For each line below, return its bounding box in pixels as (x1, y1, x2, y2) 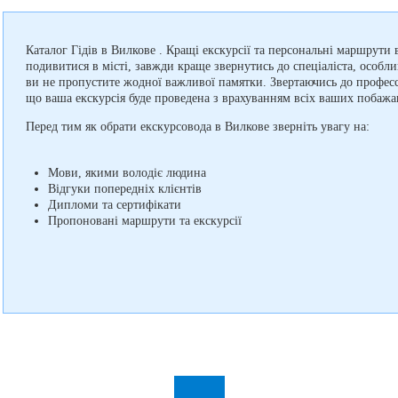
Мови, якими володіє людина (48, 166, 206, 179)
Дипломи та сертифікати (48, 198, 181, 211)
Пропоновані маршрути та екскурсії (48, 214, 242, 227)
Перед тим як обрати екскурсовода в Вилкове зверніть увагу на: (26, 120, 370, 133)
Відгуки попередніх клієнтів (48, 182, 202, 195)
